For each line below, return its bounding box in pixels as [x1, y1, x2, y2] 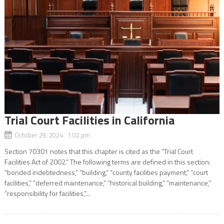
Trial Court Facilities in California [4, 110, 174, 129]
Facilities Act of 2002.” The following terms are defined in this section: [4, 156, 210, 167]
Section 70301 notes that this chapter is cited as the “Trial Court [4, 145, 193, 156]
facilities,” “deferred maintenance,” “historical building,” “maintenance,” [4, 177, 211, 188]
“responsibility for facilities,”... [4, 187, 90, 198]
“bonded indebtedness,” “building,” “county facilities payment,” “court [4, 166, 208, 177]
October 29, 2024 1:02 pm [14, 129, 90, 140]
